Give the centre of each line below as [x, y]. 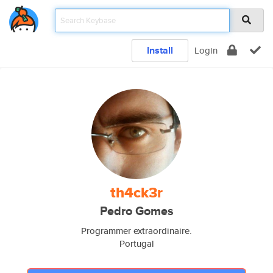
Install [160, 50]
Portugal [136, 243]
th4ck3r [136, 193]
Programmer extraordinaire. [136, 231]
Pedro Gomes [136, 211]
